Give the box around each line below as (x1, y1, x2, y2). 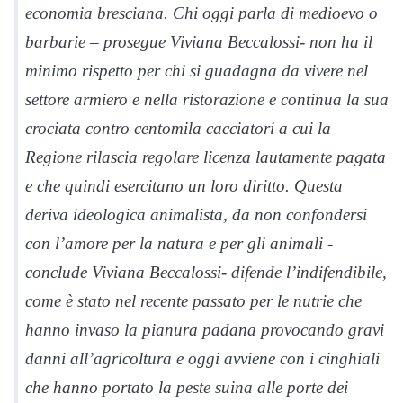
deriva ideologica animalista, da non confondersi (25, 205, 367, 224)
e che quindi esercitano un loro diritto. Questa (25, 176, 343, 195)
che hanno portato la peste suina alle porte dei (25, 378, 348, 397)
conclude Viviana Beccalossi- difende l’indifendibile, (25, 263, 387, 282)
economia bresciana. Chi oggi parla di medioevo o (25, 4, 378, 22)
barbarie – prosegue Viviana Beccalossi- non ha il (25, 32, 372, 51)
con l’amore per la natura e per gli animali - (25, 234, 333, 253)
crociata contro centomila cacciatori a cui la (25, 119, 331, 138)
